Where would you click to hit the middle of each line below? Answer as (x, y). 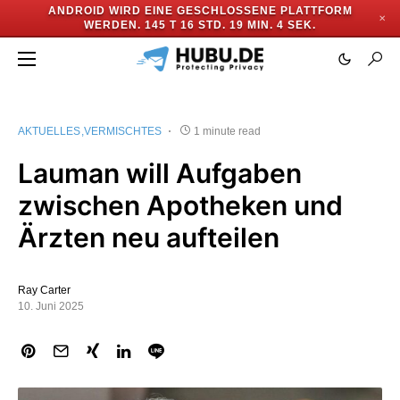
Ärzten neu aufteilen (149, 237)
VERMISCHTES (123, 131)
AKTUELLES (49, 131)
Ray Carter (44, 290)
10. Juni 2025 (51, 306)
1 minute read (227, 131)
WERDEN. (112, 25)
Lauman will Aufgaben (160, 173)
